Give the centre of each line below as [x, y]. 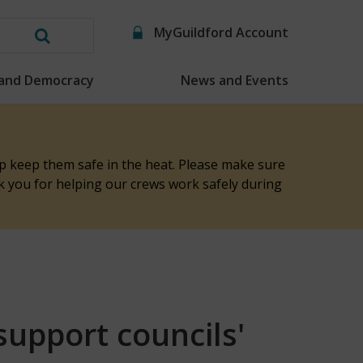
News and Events [234, 80]
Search [69, 47]
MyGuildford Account [221, 32]
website [73, 95]
